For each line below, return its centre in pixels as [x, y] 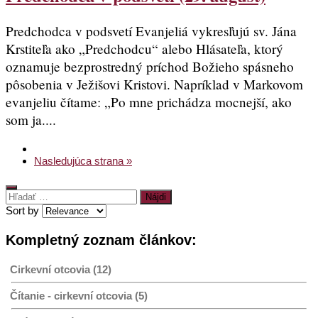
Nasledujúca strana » [83, 160]
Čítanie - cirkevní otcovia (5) [79, 295]
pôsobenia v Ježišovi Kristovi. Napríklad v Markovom [154, 84]
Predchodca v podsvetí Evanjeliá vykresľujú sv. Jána [151, 31]
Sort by [24, 210]
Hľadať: [22, 194]
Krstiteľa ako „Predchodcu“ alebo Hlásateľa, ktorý [144, 49]
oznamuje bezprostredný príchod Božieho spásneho [150, 67]
